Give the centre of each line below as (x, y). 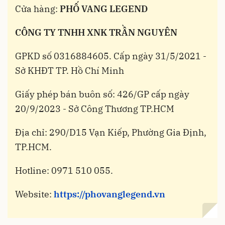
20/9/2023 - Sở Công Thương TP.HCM (95, 108)
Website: (34, 194)
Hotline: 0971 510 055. (64, 170)
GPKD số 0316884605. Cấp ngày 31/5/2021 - (111, 56)
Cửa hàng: (37, 9)
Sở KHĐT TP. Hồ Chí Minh (70, 70)
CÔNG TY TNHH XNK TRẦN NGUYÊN (96, 32)
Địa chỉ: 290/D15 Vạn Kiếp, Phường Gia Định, (111, 132)
